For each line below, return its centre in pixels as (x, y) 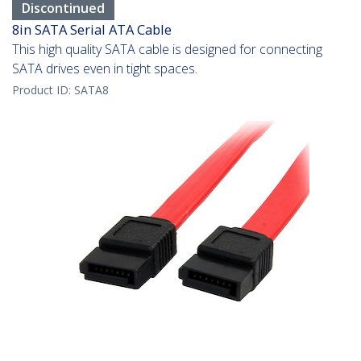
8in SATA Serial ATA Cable (92, 30)
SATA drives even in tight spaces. (105, 69)
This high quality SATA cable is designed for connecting (167, 50)
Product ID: (43, 90)
